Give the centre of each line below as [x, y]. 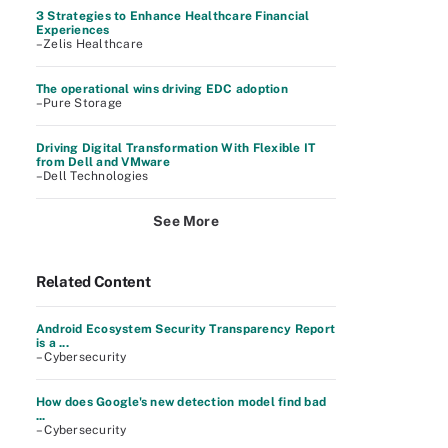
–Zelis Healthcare [90, 44]
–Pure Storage [79, 103]
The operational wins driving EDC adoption [162, 89]
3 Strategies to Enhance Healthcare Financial [173, 16]
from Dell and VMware [103, 162]
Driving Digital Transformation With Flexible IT [176, 148]
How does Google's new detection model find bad [181, 402]
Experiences [73, 30]
